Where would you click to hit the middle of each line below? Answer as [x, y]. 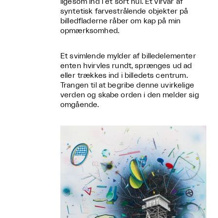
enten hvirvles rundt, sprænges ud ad [126, 66]
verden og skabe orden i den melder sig [130, 95]
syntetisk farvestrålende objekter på [124, 11]
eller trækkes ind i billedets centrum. [124, 76]
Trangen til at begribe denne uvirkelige [127, 85]
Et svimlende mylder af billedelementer [128, 56]
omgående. [80, 105]
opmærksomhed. [90, 31]
